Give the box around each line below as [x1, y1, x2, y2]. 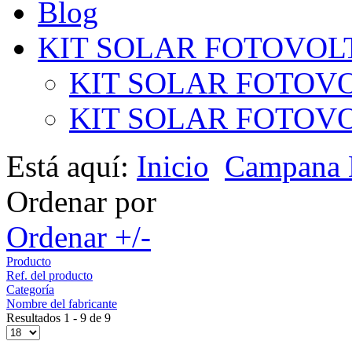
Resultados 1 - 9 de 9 [6, 310, 111, 324]
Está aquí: [6, 148, 137, 183]
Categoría [6, 282, 54, 296]
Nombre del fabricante [6, 296, 117, 310]
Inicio [137, 148, 209, 183]
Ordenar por [6, 184, 156, 218]
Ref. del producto [6, 268, 93, 282]
